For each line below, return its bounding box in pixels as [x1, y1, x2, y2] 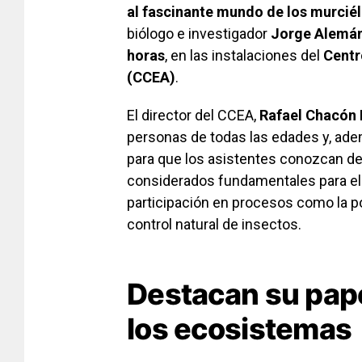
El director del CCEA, [127, 107, 259, 124]
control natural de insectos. [127, 216, 301, 234]
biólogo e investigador [127, 25, 271, 43]
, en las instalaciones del [165, 47, 323, 65]
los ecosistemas [127, 311, 352, 347]
